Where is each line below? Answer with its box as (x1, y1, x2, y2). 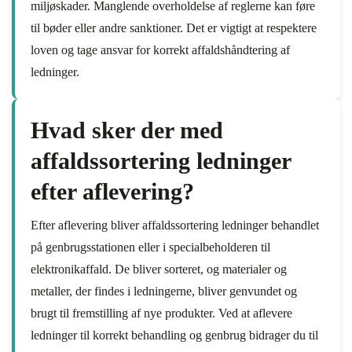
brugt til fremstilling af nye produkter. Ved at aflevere (31, 306, 292, 320)
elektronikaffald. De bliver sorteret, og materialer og (31, 262, 287, 276)
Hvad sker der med (31, 117, 223, 143)
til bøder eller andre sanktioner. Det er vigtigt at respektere (31, 21, 317, 35)
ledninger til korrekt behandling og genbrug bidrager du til (31, 328, 318, 342)
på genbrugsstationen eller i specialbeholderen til (31, 240, 270, 254)
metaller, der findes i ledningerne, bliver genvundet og (31, 284, 297, 298)
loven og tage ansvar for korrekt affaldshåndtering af (31, 43, 290, 57)
